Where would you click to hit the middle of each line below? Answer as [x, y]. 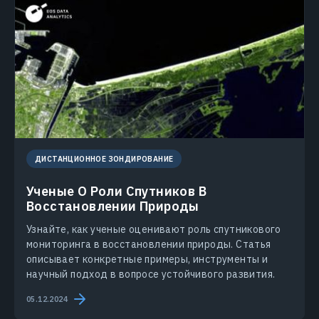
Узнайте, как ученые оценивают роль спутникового [154, 230]
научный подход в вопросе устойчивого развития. [151, 274]
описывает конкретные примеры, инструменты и [147, 260]
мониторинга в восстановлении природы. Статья [149, 245]
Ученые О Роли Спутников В [116, 192]
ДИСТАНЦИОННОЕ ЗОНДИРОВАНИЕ [104, 159]
